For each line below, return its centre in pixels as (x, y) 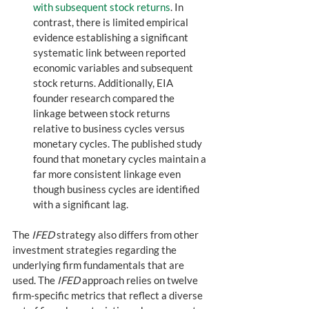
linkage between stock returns (103, 113)
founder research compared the (105, 98)
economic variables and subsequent (114, 68)
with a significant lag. (83, 205)
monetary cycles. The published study (119, 144)
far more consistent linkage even (108, 174)
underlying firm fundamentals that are (99, 265)
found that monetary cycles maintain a (121, 159)
